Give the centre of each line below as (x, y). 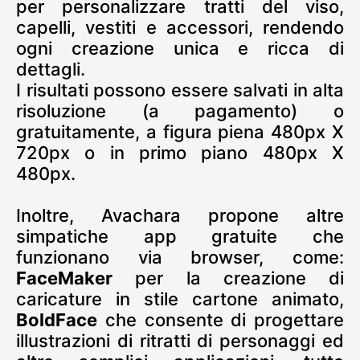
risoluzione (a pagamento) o (180, 110)
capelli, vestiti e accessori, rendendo (180, 27)
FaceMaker (64, 278)
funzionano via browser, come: (180, 257)
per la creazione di (228, 278)
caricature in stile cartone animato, (180, 299)
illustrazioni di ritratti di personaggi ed (180, 340)
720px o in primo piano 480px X (180, 152)
